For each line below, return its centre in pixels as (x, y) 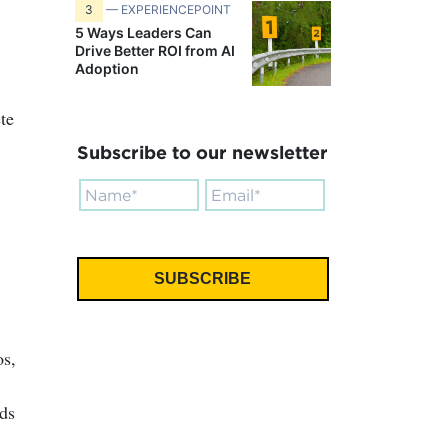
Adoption (106, 68)
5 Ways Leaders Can (143, 32)
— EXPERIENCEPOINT (166, 9)
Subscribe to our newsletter (202, 152)
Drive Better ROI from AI (154, 50)
